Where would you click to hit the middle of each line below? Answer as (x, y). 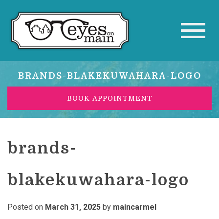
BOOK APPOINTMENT (109, 98)
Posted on (26, 207)
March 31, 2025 (73, 207)
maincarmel (135, 207)
